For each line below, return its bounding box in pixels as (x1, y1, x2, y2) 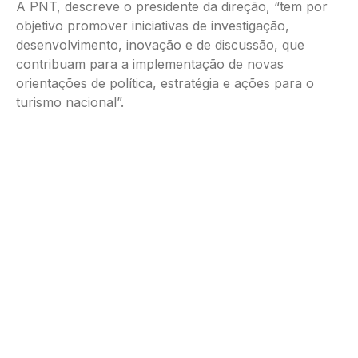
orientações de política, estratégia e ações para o (16, 74, 314, 91)
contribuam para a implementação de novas (16, 55, 284, 72)
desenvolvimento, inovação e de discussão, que (16, 36, 304, 53)
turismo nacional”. (16, 93, 124, 110)
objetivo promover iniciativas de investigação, (16, 17, 289, 34)
